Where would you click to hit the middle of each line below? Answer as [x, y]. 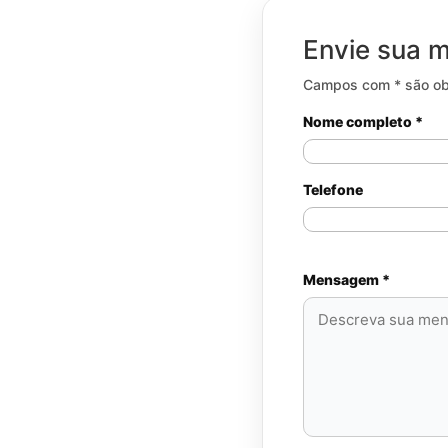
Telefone [333, 189]
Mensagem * [346, 279]
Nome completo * [363, 121]
